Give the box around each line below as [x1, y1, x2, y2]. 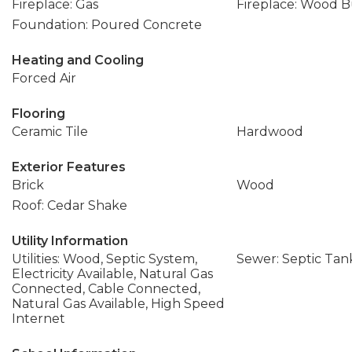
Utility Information [12, 233, 128, 248]
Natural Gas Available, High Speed [12, 296, 225, 311]
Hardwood [236, 124, 303, 139]
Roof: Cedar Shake [12, 198, 127, 213]
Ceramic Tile [12, 124, 88, 139]
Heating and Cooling [12, 53, 144, 68]
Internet [12, 311, 65, 326]
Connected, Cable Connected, [12, 281, 200, 296]
